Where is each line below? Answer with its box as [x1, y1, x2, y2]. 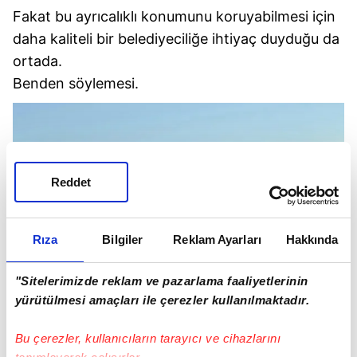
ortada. [13, 53, 62, 70]
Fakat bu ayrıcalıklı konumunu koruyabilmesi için [13, 8, 335, 25]
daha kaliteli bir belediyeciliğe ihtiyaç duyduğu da [13, 30, 339, 48]
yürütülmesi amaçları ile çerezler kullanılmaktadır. [14, 292, 310, 307]
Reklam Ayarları [173, 233, 261, 246]
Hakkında [285, 233, 339, 246]
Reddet [51, 175, 92, 189]
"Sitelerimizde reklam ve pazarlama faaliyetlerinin [14, 273, 308, 288]
